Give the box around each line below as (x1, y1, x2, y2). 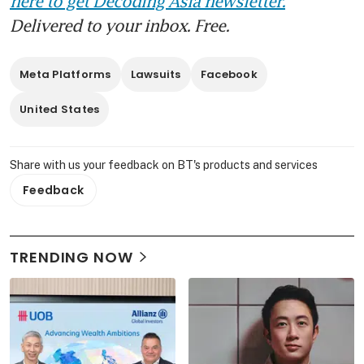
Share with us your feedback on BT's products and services (10, 158, 318, 171)
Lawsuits (130, 66, 181, 82)
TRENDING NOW (10, 246, 133, 267)
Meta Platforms (19, 66, 111, 82)
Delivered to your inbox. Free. (10, 15, 229, 35)
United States (19, 101, 100, 117)
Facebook (200, 66, 258, 82)
